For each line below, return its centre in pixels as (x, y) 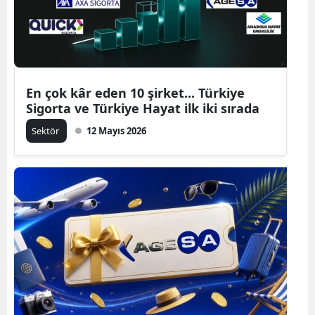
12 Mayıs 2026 (116, 130)
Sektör (46, 130)
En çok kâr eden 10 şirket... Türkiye (135, 92)
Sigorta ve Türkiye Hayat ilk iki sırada (143, 108)
